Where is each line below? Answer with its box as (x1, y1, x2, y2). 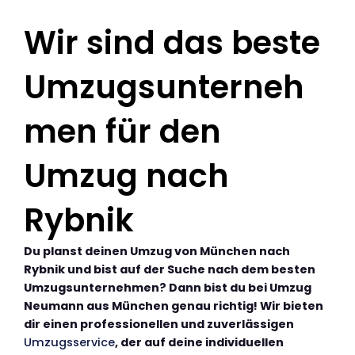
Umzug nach (24, 154, 229, 199)
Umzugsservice (24, 334, 115, 351)
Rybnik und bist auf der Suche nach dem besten (24, 261, 315, 278)
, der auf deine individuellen (115, 334, 284, 351)
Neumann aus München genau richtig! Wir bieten (24, 298, 323, 315)
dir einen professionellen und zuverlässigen (24, 316, 294, 333)
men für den (24, 109, 221, 155)
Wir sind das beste (24, 21, 320, 66)
